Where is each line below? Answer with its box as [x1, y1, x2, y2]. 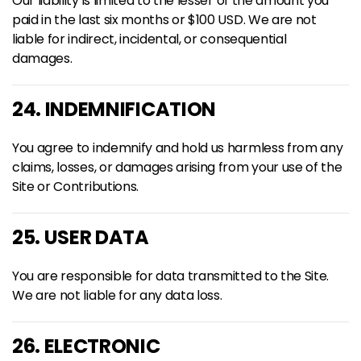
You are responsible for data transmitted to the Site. [12, 267, 330, 285]
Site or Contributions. [12, 177, 139, 196]
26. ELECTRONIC [12, 333, 160, 359]
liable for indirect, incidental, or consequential [12, 30, 287, 48]
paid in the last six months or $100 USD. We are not [12, 10, 317, 29]
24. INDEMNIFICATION [12, 96, 216, 122]
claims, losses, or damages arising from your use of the [12, 158, 342, 176]
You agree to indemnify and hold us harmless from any [12, 139, 343, 157]
